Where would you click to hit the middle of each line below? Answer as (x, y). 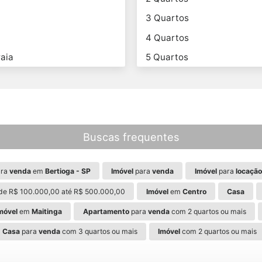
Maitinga (47, 212)
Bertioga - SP (68, 171)
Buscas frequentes (131, 137)
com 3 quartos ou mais (99, 232)
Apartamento (106, 212)
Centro (194, 191)
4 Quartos (168, 37)
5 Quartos (167, 57)
